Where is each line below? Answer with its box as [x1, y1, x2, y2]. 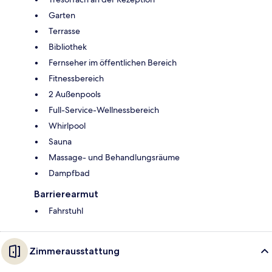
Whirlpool [49, 120, 86, 131]
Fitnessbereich [49, 72, 104, 84]
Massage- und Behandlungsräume [49, 151, 180, 163]
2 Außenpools [49, 88, 101, 100]
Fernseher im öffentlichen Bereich [49, 56, 177, 68]
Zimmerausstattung [29, 245, 120, 257]
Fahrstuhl [49, 205, 83, 216]
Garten [49, 9, 75, 21]
